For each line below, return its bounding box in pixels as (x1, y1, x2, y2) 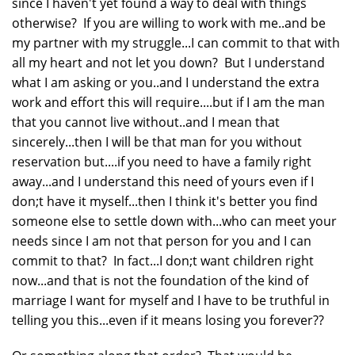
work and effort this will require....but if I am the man (12, 93, 325, 111)
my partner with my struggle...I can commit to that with (12, 33, 340, 52)
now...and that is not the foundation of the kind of (12, 271, 308, 289)
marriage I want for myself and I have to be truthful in (12, 291, 330, 309)
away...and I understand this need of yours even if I (12, 172, 314, 190)
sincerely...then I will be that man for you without (12, 132, 302, 151)
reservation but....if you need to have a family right (12, 152, 311, 170)
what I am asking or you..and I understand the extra (12, 73, 319, 91)
